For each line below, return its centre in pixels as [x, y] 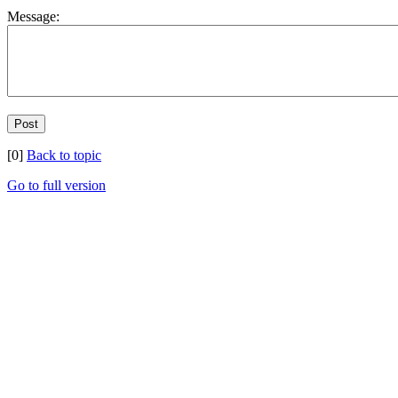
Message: [33, 16]
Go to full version [56, 185]
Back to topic [64, 155]
